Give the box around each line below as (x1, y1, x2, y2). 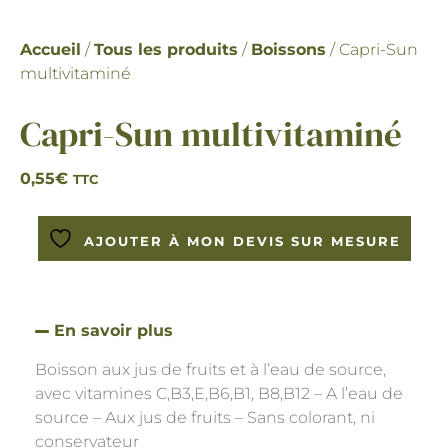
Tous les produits (94, 39, 238, 59)
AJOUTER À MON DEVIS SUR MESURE (83, 232, 401, 249)
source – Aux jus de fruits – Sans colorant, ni (35, 407, 375, 427)
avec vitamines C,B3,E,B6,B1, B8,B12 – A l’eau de (35, 383, 403, 403)
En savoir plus (54, 320, 174, 340)
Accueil (20, 39, 81, 59)
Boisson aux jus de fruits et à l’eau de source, (35, 359, 386, 379)
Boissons (251, 39, 326, 59)
